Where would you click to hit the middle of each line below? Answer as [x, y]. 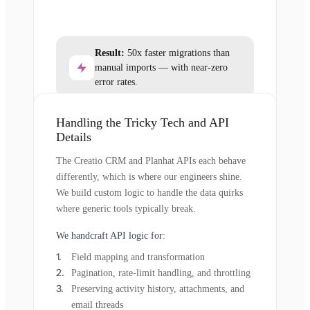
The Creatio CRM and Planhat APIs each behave [151, 161]
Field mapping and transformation [138, 257]
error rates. [116, 82]
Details [74, 137]
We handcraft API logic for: [111, 236]
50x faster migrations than [177, 53]
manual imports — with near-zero [161, 68]
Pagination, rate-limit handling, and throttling [161, 273]
